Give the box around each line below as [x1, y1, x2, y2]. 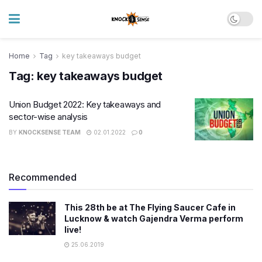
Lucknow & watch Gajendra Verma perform [64, 213, 243, 223]
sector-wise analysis [9, 111, 88, 122]
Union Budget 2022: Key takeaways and [9, 99, 161, 110]
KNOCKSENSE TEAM [19, 129, 81, 136]
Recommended [9, 171, 77, 183]
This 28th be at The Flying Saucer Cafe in [64, 202, 236, 212]
